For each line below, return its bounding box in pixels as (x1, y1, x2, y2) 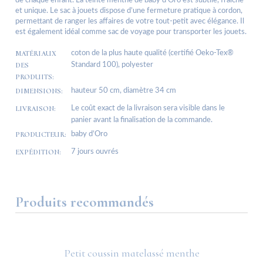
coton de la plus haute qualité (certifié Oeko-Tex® (71, 49, 234, 58)
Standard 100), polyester (71, 61, 153, 69)
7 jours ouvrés (71, 148, 119, 156)
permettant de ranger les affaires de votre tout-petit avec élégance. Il (15, 18, 244, 26)
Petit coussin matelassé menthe (63, 246, 200, 259)
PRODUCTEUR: (15, 130, 66, 140)
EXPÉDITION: (15, 147, 61, 157)
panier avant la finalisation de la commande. (71, 116, 213, 124)
